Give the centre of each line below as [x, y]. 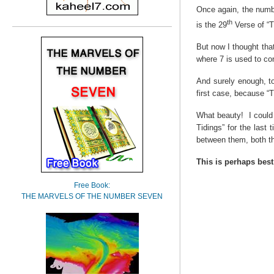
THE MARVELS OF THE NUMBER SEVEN [92, 196]
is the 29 [211, 25]
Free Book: [92, 185]
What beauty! [220, 116]
